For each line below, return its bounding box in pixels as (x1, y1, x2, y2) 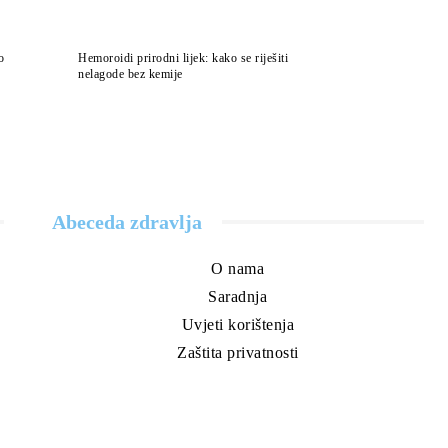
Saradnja (208, 287, 268, 305)
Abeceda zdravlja (51, 210, 202, 233)
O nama (211, 259, 265, 277)
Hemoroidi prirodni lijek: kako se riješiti (78, 50, 288, 65)
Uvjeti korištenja (181, 315, 295, 333)
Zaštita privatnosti (177, 343, 299, 361)
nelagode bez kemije (78, 66, 183, 81)
